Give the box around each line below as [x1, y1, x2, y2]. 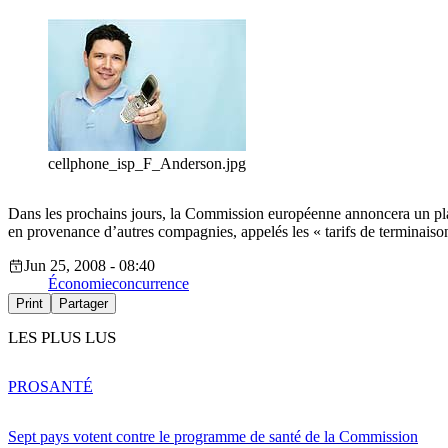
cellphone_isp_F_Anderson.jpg [48, 155, 246, 173]
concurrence [112, 275, 189, 293]
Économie [48, 275, 112, 293]
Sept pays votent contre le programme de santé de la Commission [8, 427, 418, 445]
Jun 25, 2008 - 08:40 [24, 257, 155, 275]
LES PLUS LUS [8, 328, 116, 348]
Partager [59, 296, 108, 312]
